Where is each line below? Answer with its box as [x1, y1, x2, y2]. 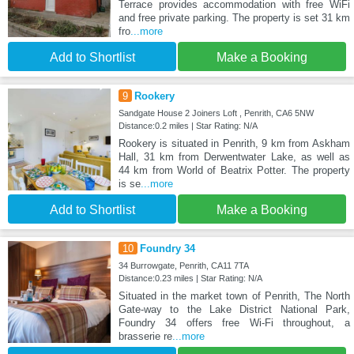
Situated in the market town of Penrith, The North [118, 289, 350, 302]
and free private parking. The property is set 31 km [118, 11, 350, 24]
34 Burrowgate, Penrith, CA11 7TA [118, 260, 249, 270]
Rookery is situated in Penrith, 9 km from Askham [118, 137, 350, 149]
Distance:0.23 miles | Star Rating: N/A [118, 273, 262, 283]
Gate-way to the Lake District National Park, [118, 303, 350, 315]
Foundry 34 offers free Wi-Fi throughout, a [118, 316, 350, 329]
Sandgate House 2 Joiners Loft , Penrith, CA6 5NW [118, 107, 314, 118]
